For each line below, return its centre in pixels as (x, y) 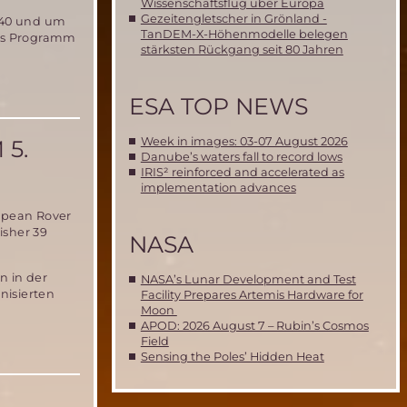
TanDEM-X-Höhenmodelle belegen (244, 34)
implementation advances (218, 188)
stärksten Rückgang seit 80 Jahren (242, 49)
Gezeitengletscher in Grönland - (233, 18)
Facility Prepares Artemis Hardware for (252, 295)
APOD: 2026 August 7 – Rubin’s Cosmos (254, 326)
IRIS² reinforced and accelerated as (242, 173)
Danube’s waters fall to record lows (241, 157)
